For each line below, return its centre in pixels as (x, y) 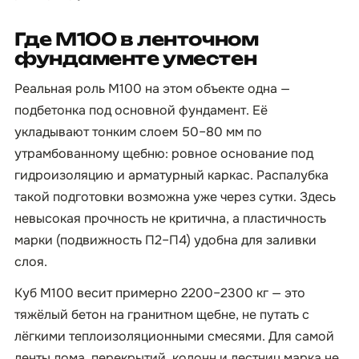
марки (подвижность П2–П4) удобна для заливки (165, 240)
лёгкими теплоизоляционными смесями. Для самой (174, 336)
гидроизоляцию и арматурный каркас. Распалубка (171, 175)
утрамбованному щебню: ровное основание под (164, 153)
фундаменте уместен (136, 58)
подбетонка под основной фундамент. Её (141, 110)
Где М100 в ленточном (137, 39)
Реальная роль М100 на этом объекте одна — (152, 89)
